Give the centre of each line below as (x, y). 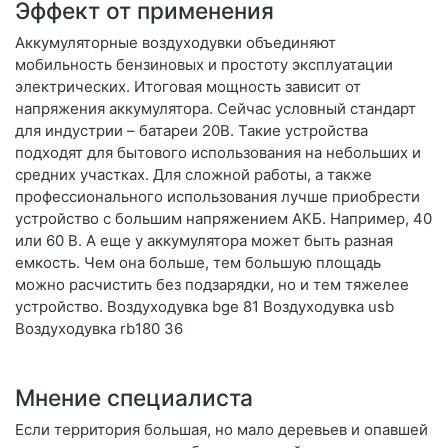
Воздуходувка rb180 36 (99, 329)
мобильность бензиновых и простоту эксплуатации (204, 65)
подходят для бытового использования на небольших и (218, 153)
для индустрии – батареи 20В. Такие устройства (191, 131)
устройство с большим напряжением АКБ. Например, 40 (223, 219)
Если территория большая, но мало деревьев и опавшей (221, 430)
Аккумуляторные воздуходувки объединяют (175, 43)
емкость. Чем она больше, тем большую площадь (198, 263)
